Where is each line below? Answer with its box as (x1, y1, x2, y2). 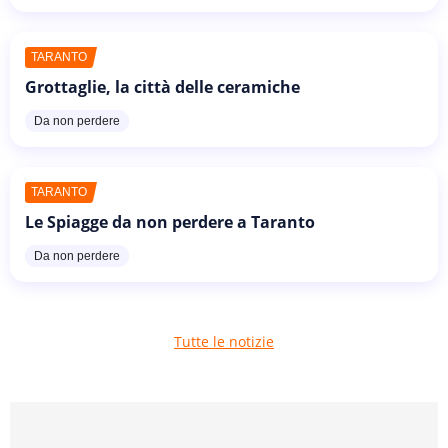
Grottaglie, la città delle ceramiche (25, 75, 300, 98)
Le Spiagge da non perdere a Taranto (25, 210, 315, 233)
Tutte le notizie (174, 332, 274, 352)
